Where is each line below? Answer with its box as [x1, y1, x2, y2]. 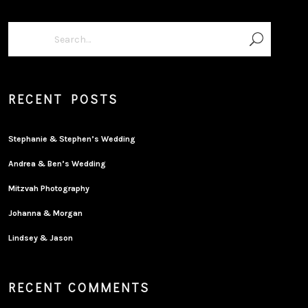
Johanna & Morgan [8, 208, 83, 218]
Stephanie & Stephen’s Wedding [8, 134, 136, 144]
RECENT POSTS [8, 91, 119, 107]
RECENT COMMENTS [8, 279, 151, 296]
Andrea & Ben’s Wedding [8, 159, 107, 168]
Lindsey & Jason [8, 233, 74, 243]
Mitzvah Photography [8, 184, 90, 193]
